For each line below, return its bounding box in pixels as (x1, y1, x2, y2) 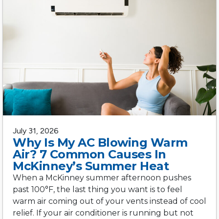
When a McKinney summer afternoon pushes (13, 173, 191, 182)
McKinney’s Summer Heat (13, 158, 169, 173)
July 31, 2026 (13, 126, 59, 135)
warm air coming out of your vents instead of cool (13, 196, 206, 206)
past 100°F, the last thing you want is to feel (13, 184, 182, 194)
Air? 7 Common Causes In (13, 147, 166, 161)
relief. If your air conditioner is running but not (13, 208, 194, 218)
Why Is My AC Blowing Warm (13, 135, 188, 150)
